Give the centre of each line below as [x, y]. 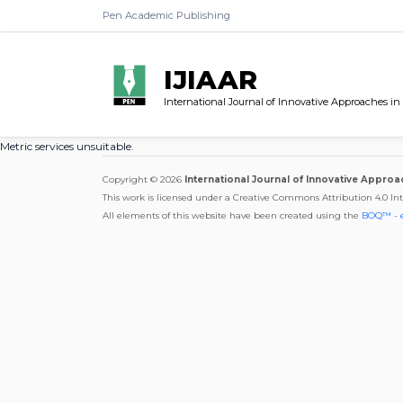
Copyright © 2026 [143, 179]
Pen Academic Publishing [166, 15]
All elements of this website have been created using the [232, 215]
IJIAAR [210, 79]
